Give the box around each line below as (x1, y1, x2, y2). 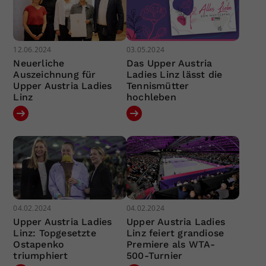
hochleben (126, 91, 176, 103)
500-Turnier (126, 250, 183, 262)
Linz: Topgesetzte (13, 227, 96, 239)
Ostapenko (13, 239, 65, 251)
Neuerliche (13, 57, 65, 69)
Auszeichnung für (13, 68, 96, 80)
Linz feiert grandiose (126, 227, 224, 239)
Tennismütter (126, 80, 189, 91)
